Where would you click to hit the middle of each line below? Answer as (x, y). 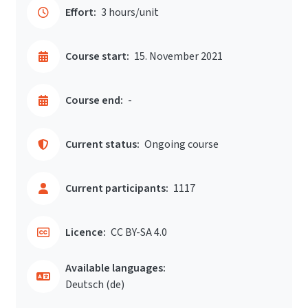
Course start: (97, 56)
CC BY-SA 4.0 (139, 232)
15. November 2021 (178, 56)
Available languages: (115, 268)
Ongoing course (181, 144)
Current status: (102, 144)
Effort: (81, 12)
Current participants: (117, 188)
